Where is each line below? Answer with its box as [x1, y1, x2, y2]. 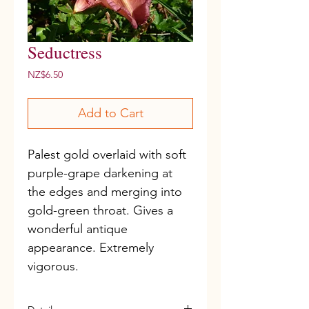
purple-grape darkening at [28, 166, 172, 181]
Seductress [28, 41, 102, 63]
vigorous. [28, 259, 79, 274]
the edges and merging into [28, 184, 182, 199]
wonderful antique [28, 221, 128, 237]
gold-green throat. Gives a [28, 203, 173, 218]
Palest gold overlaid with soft [28, 147, 186, 162]
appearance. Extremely [28, 240, 154, 255]
